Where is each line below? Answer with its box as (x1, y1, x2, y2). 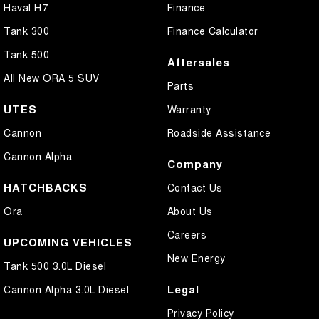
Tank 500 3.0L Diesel (4, 258, 106, 273)
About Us (167, 204, 213, 218)
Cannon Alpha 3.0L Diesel (4, 282, 129, 296)
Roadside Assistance (167, 125, 271, 140)
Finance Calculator (167, 23, 258, 38)
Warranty (167, 102, 211, 116)
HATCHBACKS (4, 179, 88, 195)
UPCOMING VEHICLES (4, 234, 132, 250)
